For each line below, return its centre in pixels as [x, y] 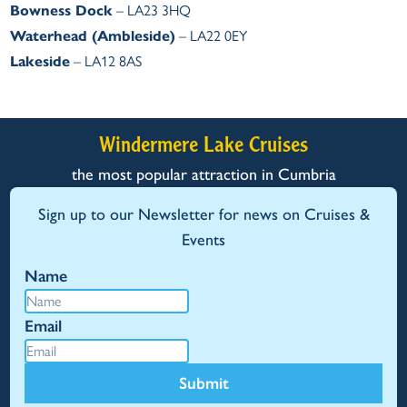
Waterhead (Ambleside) [93, 36]
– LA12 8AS [106, 61]
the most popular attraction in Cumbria [203, 174]
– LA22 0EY [212, 36]
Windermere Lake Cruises [203, 147]
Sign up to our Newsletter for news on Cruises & [203, 214]
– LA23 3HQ [152, 10]
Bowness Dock [62, 10]
